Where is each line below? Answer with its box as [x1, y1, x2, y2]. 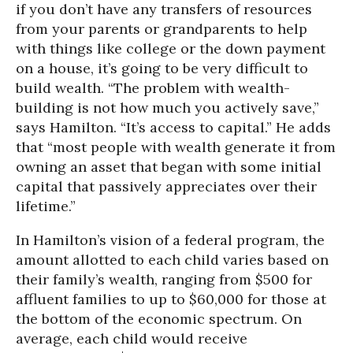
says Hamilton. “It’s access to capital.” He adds [16, 118, 331, 136]
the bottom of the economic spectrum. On [16, 310, 302, 328]
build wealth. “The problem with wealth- [16, 79, 290, 97]
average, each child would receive [16, 329, 247, 347]
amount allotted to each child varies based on [16, 251, 329, 269]
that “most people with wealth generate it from [16, 138, 336, 156]
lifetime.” [16, 197, 76, 215]
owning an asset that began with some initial [16, 158, 321, 176]
